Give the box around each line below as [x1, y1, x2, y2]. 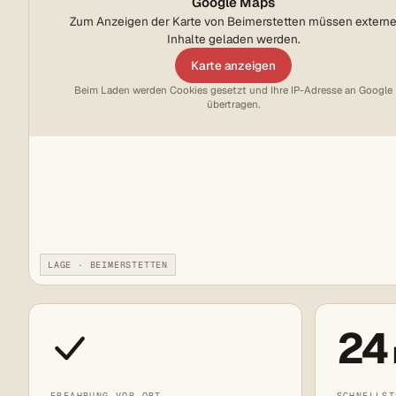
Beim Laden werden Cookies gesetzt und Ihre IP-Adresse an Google [74, 83, 392, 97]
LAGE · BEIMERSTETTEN [48, 259, 168, 271]
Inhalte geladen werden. [166, 31, 301, 48]
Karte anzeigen [191, 57, 276, 74]
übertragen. [207, 97, 260, 111]
